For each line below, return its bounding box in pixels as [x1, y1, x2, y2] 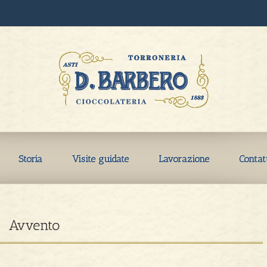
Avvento [8, 216, 60, 234]
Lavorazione [158, 153, 209, 164]
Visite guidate [72, 153, 129, 164]
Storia [18, 153, 42, 164]
